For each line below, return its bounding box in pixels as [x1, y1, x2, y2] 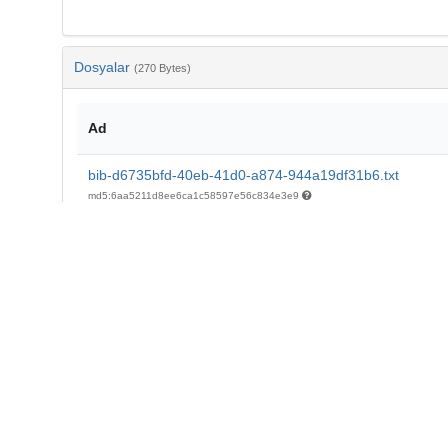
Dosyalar [73, 59, 134, 76]
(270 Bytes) [133, 62, 191, 75]
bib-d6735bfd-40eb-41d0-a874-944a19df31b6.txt [87, 167, 399, 184]
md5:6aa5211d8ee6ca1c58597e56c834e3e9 [87, 190, 302, 202]
